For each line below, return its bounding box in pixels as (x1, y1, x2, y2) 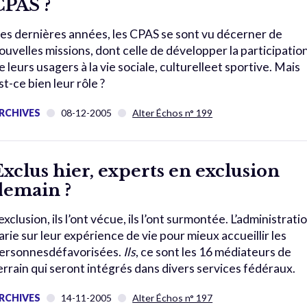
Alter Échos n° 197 (132, 291, 213, 304)
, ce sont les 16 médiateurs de (136, 244, 292, 259)
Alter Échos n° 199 (132, 106, 213, 119)
